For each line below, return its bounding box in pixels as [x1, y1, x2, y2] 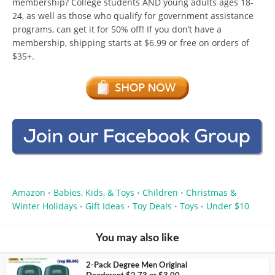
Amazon [12, 187, 45, 199]
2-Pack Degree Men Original [86, 261, 187, 270]
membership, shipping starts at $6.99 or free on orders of [12, 36, 249, 48]
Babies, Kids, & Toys [53, 187, 134, 199]
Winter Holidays [12, 200, 77, 212]
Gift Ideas [85, 200, 125, 212]
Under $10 [206, 200, 249, 212]
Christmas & [186, 187, 236, 199]
